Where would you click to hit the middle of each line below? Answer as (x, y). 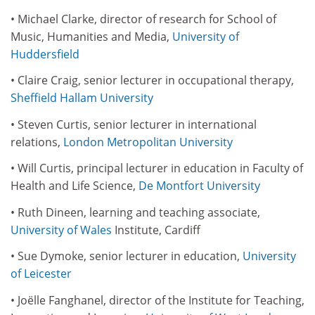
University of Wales (61, 230)
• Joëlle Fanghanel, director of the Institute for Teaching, (157, 300)
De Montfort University (199, 186)
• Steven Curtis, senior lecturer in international (134, 124)
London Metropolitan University (148, 142)
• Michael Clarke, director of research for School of (143, 19)
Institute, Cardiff (156, 230)
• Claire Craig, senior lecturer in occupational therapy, (152, 80)
